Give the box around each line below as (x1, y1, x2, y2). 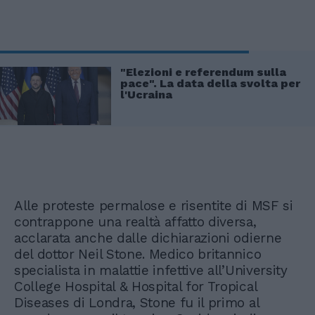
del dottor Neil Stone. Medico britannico (14, 245, 262, 262)
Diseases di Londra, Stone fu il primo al (14, 294, 259, 311)
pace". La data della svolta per (120, 76, 300, 90)
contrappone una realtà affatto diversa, (14, 213, 257, 230)
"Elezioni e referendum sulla (120, 65, 286, 79)
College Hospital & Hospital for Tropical (14, 278, 257, 295)
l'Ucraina (120, 87, 172, 101)
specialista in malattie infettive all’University (14, 262, 288, 278)
